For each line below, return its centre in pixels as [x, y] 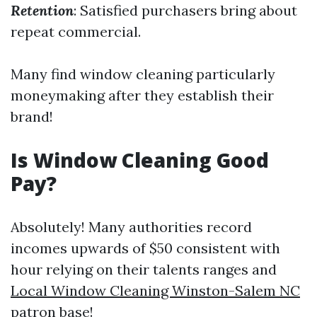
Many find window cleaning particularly [143, 74]
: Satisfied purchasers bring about [185, 10]
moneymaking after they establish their [142, 95]
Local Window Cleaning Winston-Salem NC [155, 290]
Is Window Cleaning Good [140, 160]
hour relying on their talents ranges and [144, 269]
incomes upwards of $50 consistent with [145, 248]
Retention [42, 10]
